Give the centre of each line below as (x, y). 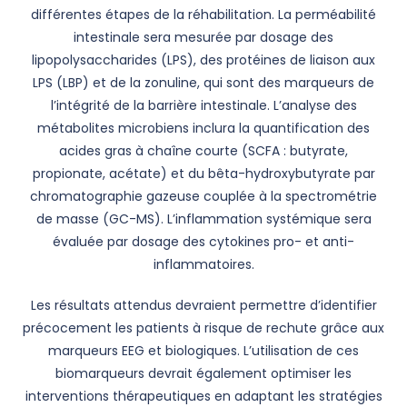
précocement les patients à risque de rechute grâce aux (203, 328)
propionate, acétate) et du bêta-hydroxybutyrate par (203, 174)
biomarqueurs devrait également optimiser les (203, 373)
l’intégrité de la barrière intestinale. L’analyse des (203, 105)
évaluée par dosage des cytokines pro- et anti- (203, 242)
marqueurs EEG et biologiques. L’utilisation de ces (203, 351)
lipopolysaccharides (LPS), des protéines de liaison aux (203, 60)
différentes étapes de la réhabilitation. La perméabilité (203, 15)
